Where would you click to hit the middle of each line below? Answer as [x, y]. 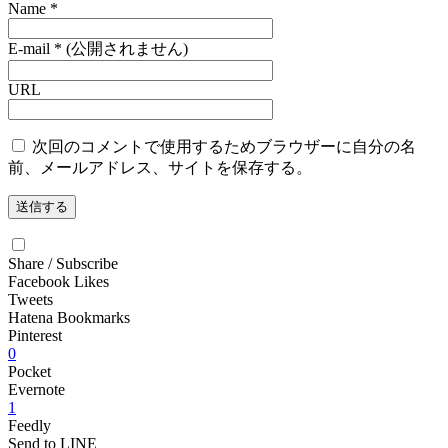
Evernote [36, 389]
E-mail [29, 48]
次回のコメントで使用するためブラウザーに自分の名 [224, 146]
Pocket [29, 371]
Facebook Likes [58, 281]
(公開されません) [125, 48]
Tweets [30, 299]
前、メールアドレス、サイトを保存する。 [160, 167]
